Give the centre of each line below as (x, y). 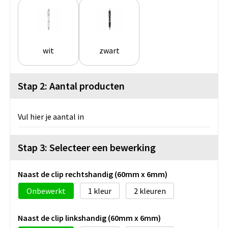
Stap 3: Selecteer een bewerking (87, 147)
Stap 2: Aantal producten (71, 85)
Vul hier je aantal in (51, 116)
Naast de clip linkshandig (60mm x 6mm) (89, 218)
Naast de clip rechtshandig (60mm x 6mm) (93, 174)
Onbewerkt (46, 191)
